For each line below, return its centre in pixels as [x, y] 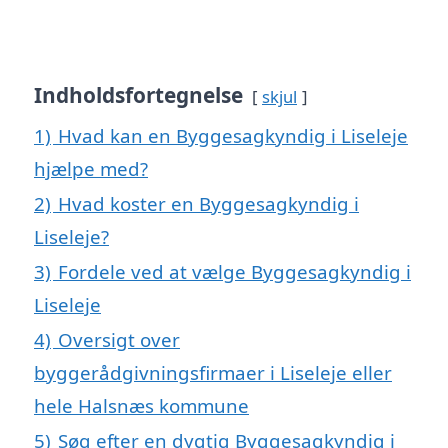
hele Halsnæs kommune [141, 405]
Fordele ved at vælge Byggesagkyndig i [234, 271]
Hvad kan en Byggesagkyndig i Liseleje [233, 135]
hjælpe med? [91, 168]
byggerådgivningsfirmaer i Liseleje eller [213, 372]
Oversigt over [119, 339]
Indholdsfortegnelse [138, 94]
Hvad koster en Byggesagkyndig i [208, 203]
